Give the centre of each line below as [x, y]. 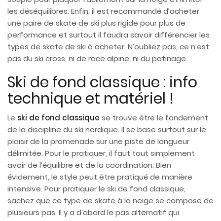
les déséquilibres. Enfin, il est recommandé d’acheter [103, 11]
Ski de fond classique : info [102, 83]
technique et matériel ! [91, 99]
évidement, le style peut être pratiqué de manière [100, 177]
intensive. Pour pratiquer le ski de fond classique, [96, 189]
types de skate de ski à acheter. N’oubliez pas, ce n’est [108, 47]
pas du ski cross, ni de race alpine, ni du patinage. [97, 59]
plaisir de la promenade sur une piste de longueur [98, 142]
